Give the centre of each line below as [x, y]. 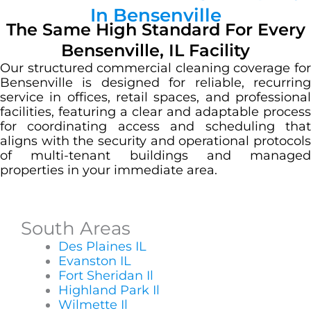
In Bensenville [155, 15]
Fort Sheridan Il [106, 276]
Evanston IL [95, 261]
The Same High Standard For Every [155, 29]
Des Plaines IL [102, 247]
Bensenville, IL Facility [155, 50]
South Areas [76, 229]
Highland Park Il [109, 291]
